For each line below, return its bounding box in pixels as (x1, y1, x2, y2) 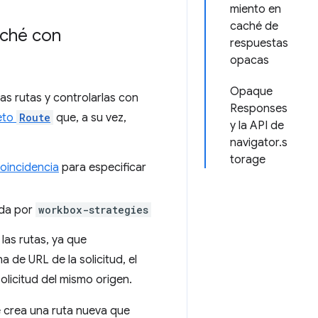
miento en (230, 2, 281, 16)
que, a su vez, (53, 111, 126, 125)
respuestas (230, 36, 288, 50)
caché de (230, 19, 278, 33)
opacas (230, 53, 269, 67)
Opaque (230, 84, 273, 99)
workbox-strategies (38, 203, 148, 216)
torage (230, 153, 265, 167)
